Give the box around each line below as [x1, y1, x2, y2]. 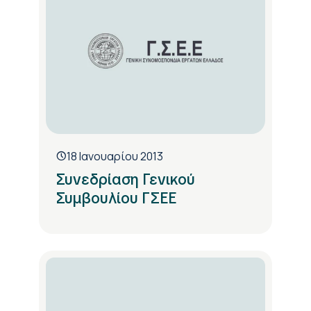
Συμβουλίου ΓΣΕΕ [56, 188, 176, 209]
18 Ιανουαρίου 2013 [67, 149, 163, 165]
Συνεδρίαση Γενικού [56, 169, 195, 190]
